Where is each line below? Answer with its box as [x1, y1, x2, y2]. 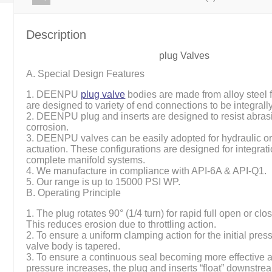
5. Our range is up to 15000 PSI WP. [26, 177, 181, 188]
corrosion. [26, 122, 69, 133]
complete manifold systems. [26, 155, 146, 166]
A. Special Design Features [26, 69, 148, 80]
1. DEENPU [26, 89, 81, 100]
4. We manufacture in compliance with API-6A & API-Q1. [26, 166, 267, 177]
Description [26, 28, 87, 42]
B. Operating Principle [26, 188, 121, 199]
